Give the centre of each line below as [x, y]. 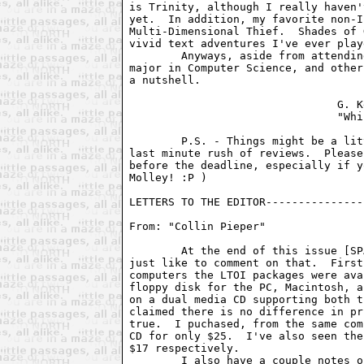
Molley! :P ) [169, 177]
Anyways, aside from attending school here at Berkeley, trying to [156, 55]
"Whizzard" [234, 116]
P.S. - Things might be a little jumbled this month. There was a [156, 141]
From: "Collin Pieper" [201, 226]
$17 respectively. [185, 348]
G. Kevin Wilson [234, 104]
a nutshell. [165, 80]
